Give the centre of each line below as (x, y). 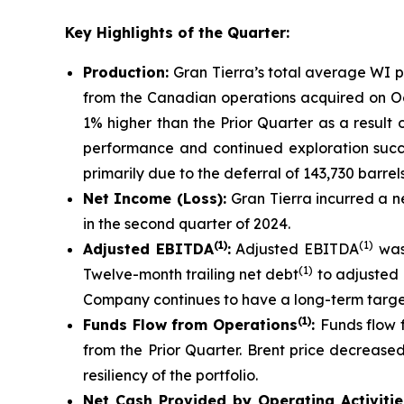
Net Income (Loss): (157, 198)
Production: (129, 72)
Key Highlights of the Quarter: (177, 32)
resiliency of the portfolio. (170, 375)
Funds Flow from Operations (190, 325)
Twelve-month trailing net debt (191, 274)
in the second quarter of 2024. (187, 224)
